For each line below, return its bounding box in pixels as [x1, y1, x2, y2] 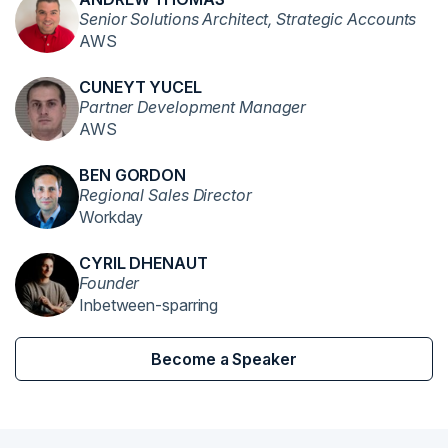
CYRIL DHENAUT [79, 252, 208, 273]
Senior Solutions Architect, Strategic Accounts [79, 8, 417, 29]
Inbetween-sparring [79, 294, 219, 315]
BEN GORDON [79, 164, 186, 185]
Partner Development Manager [79, 96, 307, 117]
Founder [79, 272, 140, 293]
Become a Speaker [151, 348, 297, 369]
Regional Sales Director [79, 184, 252, 205]
